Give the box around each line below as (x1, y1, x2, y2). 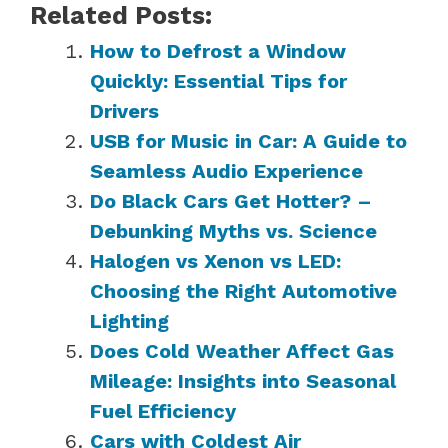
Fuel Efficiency (90, 398, 236, 423)
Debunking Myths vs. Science (90, 218, 377, 243)
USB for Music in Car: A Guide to (90, 128, 407, 153)
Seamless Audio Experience (90, 158, 363, 183)
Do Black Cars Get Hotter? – (90, 188, 372, 213)
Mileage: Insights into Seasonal (90, 368, 396, 393)
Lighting (90, 308, 169, 333)
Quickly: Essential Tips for (90, 68, 347, 93)
